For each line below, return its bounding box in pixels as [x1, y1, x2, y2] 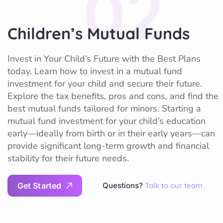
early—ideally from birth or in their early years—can [7, 127, 215, 139]
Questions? [103, 180, 145, 190]
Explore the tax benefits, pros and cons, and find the [7, 90, 219, 102]
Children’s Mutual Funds [7, 23, 190, 43]
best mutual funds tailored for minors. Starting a [7, 102, 201, 114]
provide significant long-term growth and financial [7, 139, 209, 152]
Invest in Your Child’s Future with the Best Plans [7, 52, 201, 65]
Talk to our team [145, 180, 203, 190]
